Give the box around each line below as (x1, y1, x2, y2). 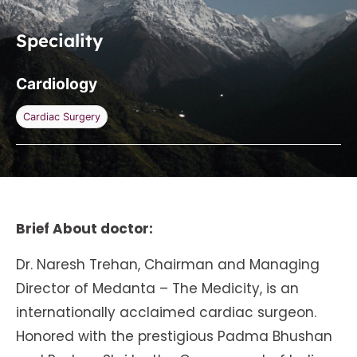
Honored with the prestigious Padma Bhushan (16, 326, 332, 346)
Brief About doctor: (16, 219, 153, 239)
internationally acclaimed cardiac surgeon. (16, 302, 316, 322)
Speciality (16, 29, 103, 53)
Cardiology (16, 74, 97, 94)
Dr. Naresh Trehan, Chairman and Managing (16, 254, 320, 274)
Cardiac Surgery (23, 111, 100, 124)
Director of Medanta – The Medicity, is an (16, 278, 299, 298)
